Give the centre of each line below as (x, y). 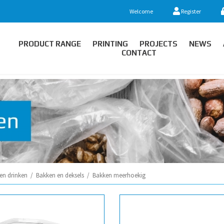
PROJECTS (158, 43)
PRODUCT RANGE (49, 43)
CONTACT (139, 52)
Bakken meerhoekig (119, 175)
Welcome (141, 11)
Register (190, 11)
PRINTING (110, 43)
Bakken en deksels (60, 175)
